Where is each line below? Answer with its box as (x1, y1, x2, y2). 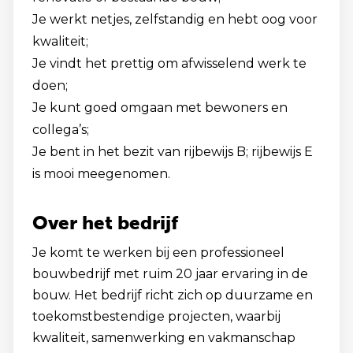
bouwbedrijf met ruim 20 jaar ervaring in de (32, 266, 308, 281)
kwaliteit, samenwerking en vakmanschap (32, 330, 295, 345)
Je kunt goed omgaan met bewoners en (32, 100, 288, 115)
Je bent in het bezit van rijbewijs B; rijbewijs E (32, 144, 313, 159)
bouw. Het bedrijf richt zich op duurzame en (32, 288, 313, 303)
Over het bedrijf (32, 211, 178, 234)
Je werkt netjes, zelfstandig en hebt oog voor (32, 12, 318, 27)
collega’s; (32, 122, 89, 137)
